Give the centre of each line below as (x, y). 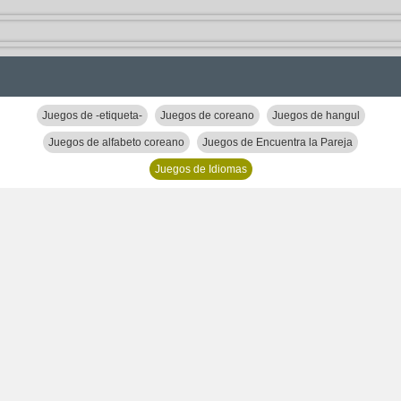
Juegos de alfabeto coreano (116, 142)
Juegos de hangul (316, 115)
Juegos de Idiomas (200, 169)
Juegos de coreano (207, 115)
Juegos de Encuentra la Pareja (277, 142)
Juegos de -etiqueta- (92, 115)
